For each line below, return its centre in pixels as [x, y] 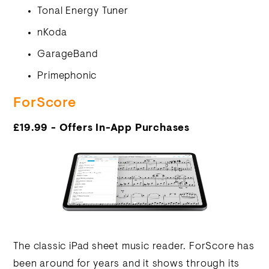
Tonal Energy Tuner [83, 11]
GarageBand [68, 55]
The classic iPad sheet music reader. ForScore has [134, 247]
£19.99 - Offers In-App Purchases [102, 128]
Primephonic [67, 76]
